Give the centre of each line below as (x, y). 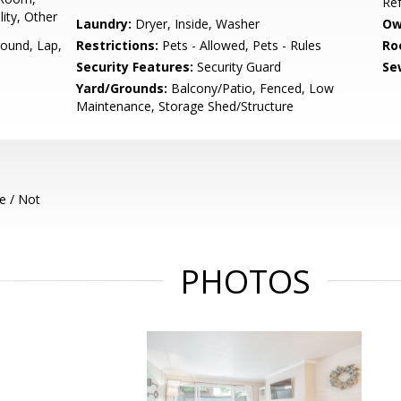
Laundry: (104, 24)
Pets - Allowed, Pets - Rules (240, 45)
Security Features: (135, 67)
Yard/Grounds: (122, 88)
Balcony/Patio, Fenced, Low (251, 88)
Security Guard (238, 67)
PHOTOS (245, 282)
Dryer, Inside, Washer (196, 24)
